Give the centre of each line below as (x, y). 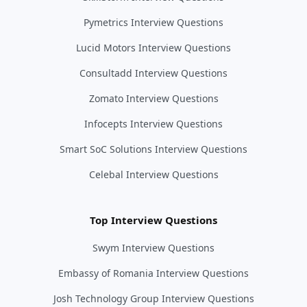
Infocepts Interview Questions (153, 123)
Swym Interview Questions (153, 247)
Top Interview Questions (153, 220)
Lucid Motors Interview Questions (153, 47)
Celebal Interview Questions (153, 174)
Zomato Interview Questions (153, 98)
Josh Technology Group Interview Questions (153, 298)
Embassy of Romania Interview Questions (153, 273)
